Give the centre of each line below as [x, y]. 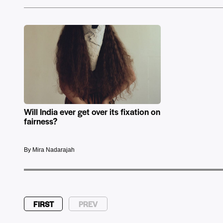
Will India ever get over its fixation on [92, 112]
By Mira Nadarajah [49, 150]
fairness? [41, 121]
